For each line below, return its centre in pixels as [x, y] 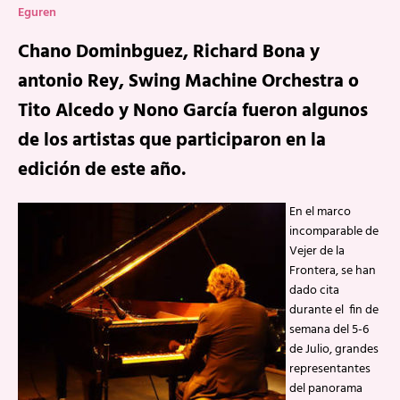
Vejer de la [317, 251]
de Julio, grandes [334, 350]
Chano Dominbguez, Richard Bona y [169, 52]
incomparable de [334, 232]
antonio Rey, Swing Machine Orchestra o [188, 82]
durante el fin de [334, 310]
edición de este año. [102, 170]
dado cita [314, 291]
